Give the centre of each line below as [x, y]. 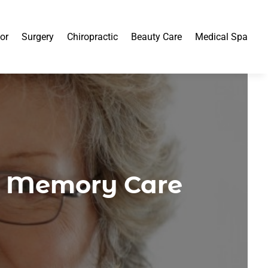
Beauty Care [157, 36]
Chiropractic [93, 36]
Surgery [38, 36]
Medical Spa [222, 36]
